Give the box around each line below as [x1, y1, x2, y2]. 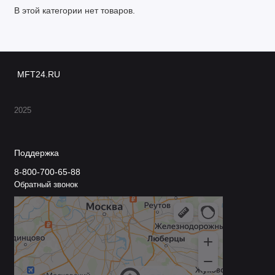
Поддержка [14, 148, 59, 158]
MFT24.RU [17, 69, 60, 79]
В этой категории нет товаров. [14, 6, 135, 15]
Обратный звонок [14, 180, 78, 190]
